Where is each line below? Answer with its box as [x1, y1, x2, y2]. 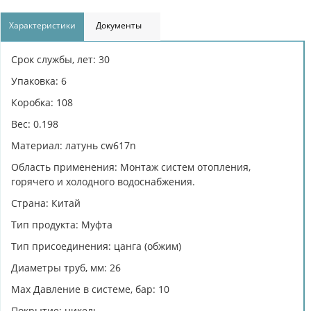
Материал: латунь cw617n [11, 138, 136, 152]
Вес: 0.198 [11, 117, 58, 131]
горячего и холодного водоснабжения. [11, 174, 195, 188]
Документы [96, 19, 142, 31]
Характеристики [9, 19, 76, 31]
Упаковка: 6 [11, 74, 67, 87]
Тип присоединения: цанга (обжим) [11, 239, 181, 253]
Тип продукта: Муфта [11, 217, 112, 231]
